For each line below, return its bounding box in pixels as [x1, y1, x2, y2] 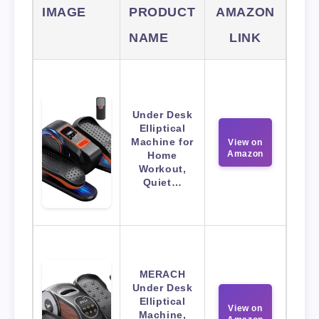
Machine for [131, 136, 194, 148]
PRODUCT [129, 5, 196, 20]
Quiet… [142, 177, 182, 189]
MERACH [139, 268, 186, 281]
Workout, [138, 163, 187, 175]
